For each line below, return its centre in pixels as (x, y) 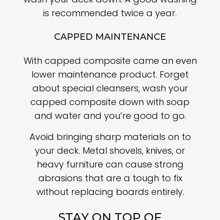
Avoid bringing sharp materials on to (110, 137)
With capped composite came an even (110, 61)
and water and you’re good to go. (110, 116)
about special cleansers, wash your (110, 88)
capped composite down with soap (110, 102)
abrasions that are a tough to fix (110, 178)
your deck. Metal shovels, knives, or (110, 151)
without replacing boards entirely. (110, 192)
